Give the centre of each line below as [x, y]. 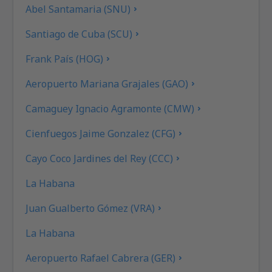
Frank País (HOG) [65, 59]
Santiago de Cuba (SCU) [79, 34]
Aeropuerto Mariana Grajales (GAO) [107, 83]
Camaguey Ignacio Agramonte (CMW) [110, 108]
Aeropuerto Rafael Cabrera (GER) [101, 258]
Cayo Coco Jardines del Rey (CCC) [100, 158]
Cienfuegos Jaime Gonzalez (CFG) [101, 133]
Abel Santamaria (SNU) [78, 9]
